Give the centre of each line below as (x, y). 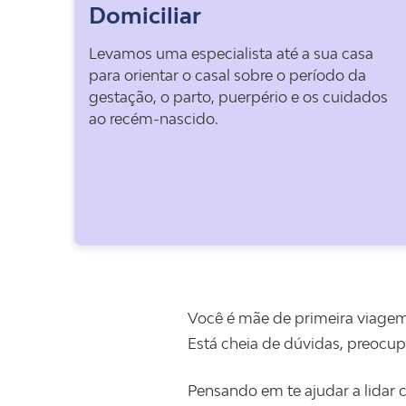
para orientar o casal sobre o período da (227, 75)
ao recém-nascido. (153, 119)
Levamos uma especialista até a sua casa (231, 53)
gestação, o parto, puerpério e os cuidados (238, 97)
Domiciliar (145, 15)
